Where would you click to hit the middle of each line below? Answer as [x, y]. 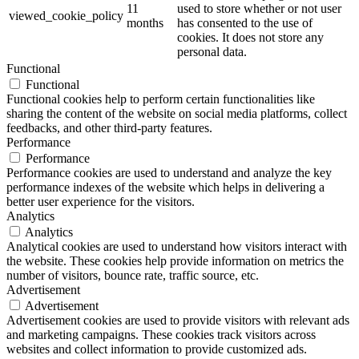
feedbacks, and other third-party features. [109, 127]
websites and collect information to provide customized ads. [157, 349]
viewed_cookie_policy [66, 15]
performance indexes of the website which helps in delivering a [165, 187]
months [145, 22]
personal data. [212, 51]
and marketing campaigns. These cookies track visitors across [161, 334]
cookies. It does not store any [250, 37]
